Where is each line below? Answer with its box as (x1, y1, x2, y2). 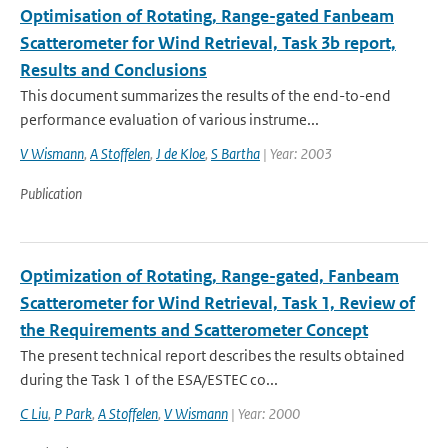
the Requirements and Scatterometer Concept (20, 319, 368, 341)
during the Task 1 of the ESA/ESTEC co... (20, 370, 278, 389)
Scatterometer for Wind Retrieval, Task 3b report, (20, 32, 396, 54)
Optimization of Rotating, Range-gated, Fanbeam (20, 265, 399, 287)
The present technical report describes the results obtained (20, 346, 405, 365)
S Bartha (211, 144, 260, 163)
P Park (54, 404, 92, 423)
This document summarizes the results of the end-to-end (20, 86, 391, 105)
